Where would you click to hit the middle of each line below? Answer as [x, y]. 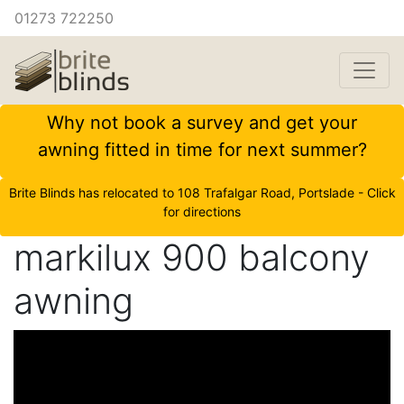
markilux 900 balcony [192, 257]
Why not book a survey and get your [202, 123]
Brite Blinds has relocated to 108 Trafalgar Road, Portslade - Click [202, 193]
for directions [202, 211]
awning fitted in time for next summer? [202, 150]
